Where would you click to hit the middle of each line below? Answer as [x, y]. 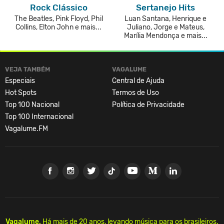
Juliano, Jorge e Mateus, [165, 27]
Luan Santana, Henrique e [165, 18]
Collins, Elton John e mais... [58, 27]
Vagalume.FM [26, 128]
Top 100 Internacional [39, 116]
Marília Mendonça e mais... [165, 35]
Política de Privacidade [148, 104]
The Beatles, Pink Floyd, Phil [58, 18]
